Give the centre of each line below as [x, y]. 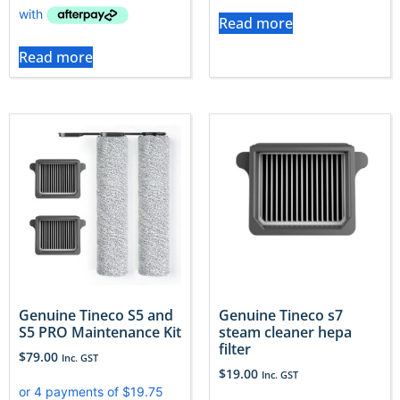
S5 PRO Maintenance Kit [100, 332]
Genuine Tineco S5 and [96, 315]
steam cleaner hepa [285, 332]
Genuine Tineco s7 [281, 315]
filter [235, 349]
